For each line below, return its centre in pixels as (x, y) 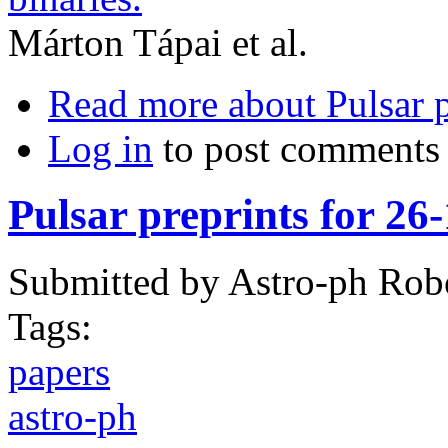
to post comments (296, 148)
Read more (133, 103)
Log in (100, 148)
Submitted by (118, 282)
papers (59, 372)
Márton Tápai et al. (158, 42)
